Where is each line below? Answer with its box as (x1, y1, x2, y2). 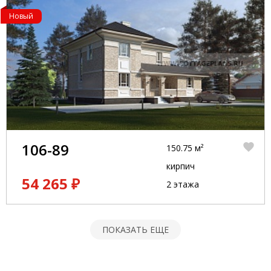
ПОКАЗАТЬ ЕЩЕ (102, 224, 169, 235)
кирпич (166, 160, 195, 172)
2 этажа (166, 178, 199, 190)
